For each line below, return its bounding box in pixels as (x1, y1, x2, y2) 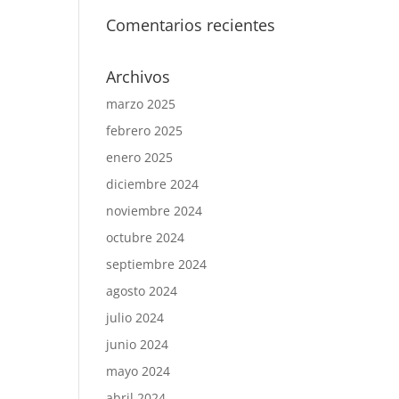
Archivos (106, 66, 171, 87)
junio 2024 (106, 336, 169, 353)
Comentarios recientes (106, 14, 276, 36)
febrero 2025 (106, 122, 183, 139)
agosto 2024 (106, 282, 178, 299)
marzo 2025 (106, 95, 176, 112)
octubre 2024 (106, 229, 185, 246)
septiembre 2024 (106, 256, 208, 273)
